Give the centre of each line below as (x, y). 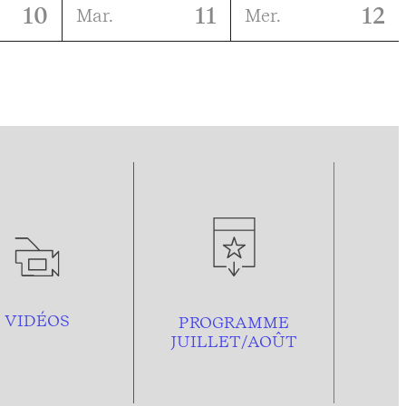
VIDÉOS (38, 321)
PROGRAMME (234, 322)
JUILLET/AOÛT (234, 341)
